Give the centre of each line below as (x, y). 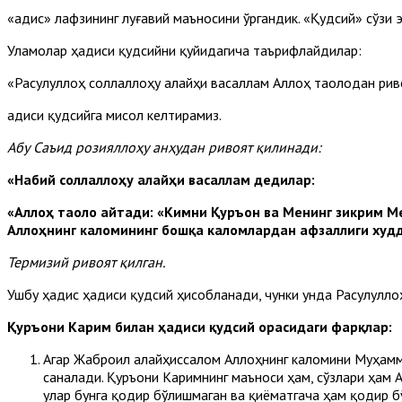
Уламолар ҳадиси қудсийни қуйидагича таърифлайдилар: (184, 50)
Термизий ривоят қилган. (86, 262)
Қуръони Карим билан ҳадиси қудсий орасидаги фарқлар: (200, 326)
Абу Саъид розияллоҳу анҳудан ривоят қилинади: (164, 147)
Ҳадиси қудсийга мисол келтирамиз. (114, 114)
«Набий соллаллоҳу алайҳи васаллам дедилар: (161, 179)
